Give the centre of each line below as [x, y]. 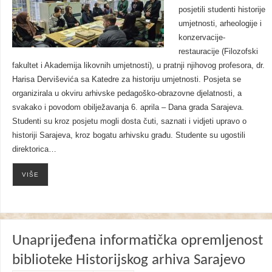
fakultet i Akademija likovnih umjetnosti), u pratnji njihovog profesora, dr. [138, 66]
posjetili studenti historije [222, 10]
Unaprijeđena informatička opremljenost [137, 240]
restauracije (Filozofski [218, 52]
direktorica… [34, 150]
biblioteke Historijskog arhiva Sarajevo [128, 260]
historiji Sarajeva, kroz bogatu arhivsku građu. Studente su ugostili [128, 136]
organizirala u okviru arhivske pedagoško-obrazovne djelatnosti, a [127, 94]
